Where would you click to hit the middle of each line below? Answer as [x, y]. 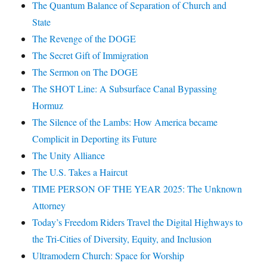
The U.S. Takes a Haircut [80, 172]
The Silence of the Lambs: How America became [125, 122]
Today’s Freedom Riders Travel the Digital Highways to [138, 222]
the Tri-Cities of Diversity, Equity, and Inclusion [122, 239]
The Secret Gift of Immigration [91, 55]
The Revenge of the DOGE [84, 39]
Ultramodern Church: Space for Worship [108, 256]
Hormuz [48, 105]
